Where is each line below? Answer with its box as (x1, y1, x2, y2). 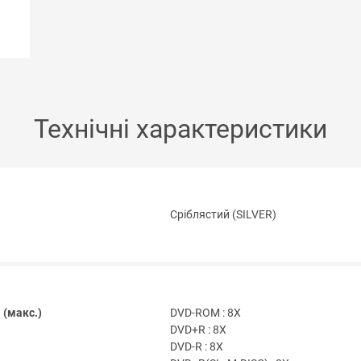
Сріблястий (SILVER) (170, 208, 276, 222)
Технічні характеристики (34, 114, 327, 145)
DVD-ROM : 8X (170, 306, 241, 321)
